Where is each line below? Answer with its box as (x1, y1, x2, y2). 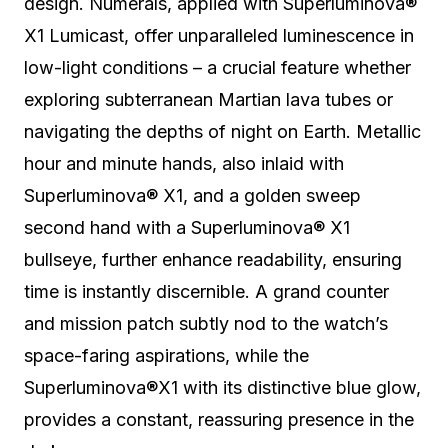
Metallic (351, 121, 421, 142)
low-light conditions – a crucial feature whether (24, 57, 411, 78)
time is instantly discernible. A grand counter (24, 281, 389, 302)
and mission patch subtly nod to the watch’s (24, 313, 388, 334)
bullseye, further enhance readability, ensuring (24, 249, 402, 270)
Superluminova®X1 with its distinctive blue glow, (24, 377, 421, 398)
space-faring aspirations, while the (24, 345, 309, 366)
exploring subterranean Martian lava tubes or (24, 89, 393, 110)
